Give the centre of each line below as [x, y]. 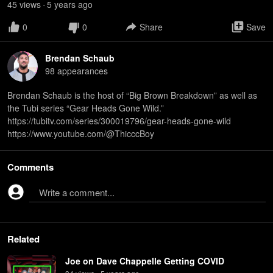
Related [23, 239]
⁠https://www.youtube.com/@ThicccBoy [81, 133]
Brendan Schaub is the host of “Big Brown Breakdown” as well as [132, 95]
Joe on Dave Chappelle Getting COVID [145, 261]
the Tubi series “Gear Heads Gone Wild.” [86, 108]
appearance [79, 71]
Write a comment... [77, 192]
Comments [30, 167]
